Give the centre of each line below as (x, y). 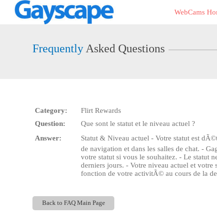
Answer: (48, 138)
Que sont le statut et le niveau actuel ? (138, 124)
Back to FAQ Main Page (73, 203)
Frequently (58, 48)
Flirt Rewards (101, 110)
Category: (51, 110)
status (18, 23)
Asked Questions (124, 48)
